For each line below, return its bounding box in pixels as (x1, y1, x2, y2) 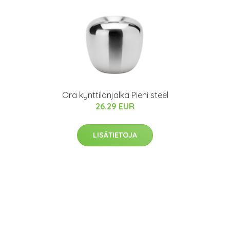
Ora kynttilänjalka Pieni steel (62, 90, 168, 101)
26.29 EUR (95, 101, 135, 112)
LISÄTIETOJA (93, 130, 137, 140)
